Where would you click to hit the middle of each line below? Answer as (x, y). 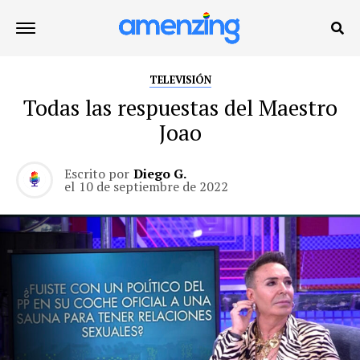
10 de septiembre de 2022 (153, 186)
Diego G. (160, 174)
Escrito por (97, 174)
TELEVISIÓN (180, 80)
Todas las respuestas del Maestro (180, 108)
